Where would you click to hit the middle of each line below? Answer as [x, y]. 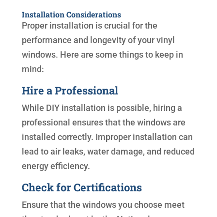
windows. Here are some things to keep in [102, 55]
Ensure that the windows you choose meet [103, 205]
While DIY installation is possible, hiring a [102, 108]
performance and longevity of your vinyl [98, 40]
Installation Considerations [71, 15]
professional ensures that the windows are [103, 123]
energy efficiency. [56, 166]
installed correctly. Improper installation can [107, 137]
